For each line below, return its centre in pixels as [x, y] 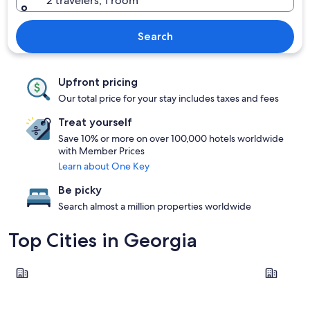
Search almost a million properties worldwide [155, 206]
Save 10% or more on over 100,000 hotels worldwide [171, 138]
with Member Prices [101, 151]
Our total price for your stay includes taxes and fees [168, 98]
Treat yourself [95, 122]
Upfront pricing [98, 82]
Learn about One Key [104, 166]
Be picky [80, 190]
